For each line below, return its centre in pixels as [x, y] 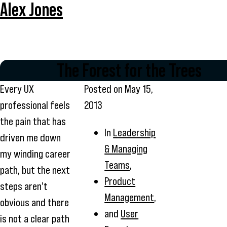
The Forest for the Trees [129, 70]
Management [129, 198]
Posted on [105, 89]
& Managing [126, 149]
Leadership [135, 133]
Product [120, 181]
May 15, [139, 89]
